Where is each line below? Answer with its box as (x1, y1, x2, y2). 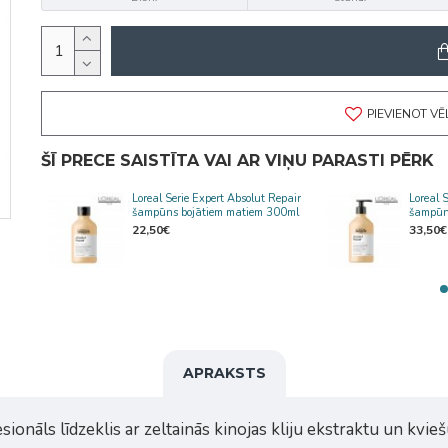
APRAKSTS (182, 364, 266, 383)
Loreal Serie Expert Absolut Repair (131, 191, 301, 206)
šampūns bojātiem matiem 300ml (131, 205, 299, 220)
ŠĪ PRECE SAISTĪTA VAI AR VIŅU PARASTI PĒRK (40, 151, 434, 170)
